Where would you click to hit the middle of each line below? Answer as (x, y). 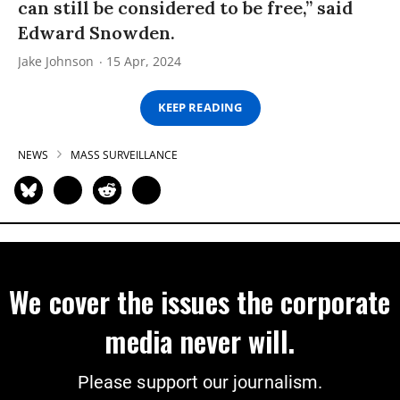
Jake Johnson (56, 61)
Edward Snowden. (96, 32)
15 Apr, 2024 (144, 61)
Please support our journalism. (200, 382)
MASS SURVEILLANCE (124, 154)
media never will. (200, 340)
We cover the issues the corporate (200, 301)
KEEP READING (200, 108)
